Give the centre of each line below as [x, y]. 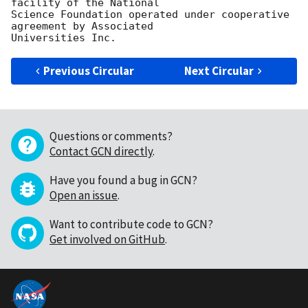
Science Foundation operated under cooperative [150, 15]
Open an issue [84, 196]
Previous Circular [89, 71]
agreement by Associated [82, 26]
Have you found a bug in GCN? [123, 180]
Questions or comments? [111, 136]
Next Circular [219, 71]
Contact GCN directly [101, 152]
